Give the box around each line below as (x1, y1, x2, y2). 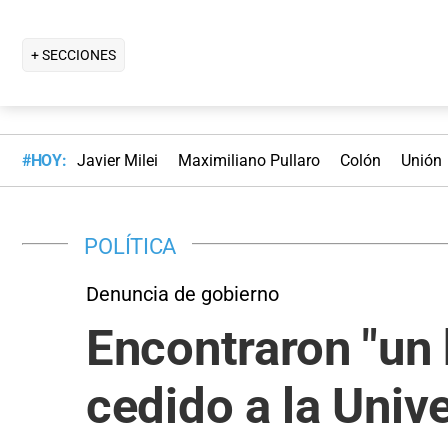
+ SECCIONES (31, 46, 116, 63)
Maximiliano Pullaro (177, 151, 320, 171)
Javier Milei (76, 151, 158, 171)
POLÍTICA (84, 232, 177, 259)
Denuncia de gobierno (86, 281, 279, 306)
